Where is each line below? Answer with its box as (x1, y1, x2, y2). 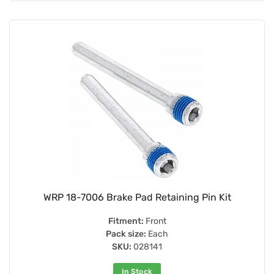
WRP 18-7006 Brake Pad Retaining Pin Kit (43, 191, 231, 203)
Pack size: (106, 228, 146, 239)
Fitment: (108, 215, 144, 226)
